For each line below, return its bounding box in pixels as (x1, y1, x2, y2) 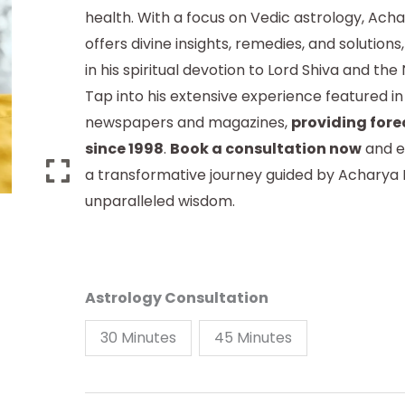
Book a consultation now (169, 138, 362, 159)
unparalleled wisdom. (84, 191, 235, 212)
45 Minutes (213, 327, 292, 349)
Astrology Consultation (84, 287, 268, 308)
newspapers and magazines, (84, 112, 291, 133)
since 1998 (84, 138, 164, 159)
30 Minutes (99, 327, 176, 349)
